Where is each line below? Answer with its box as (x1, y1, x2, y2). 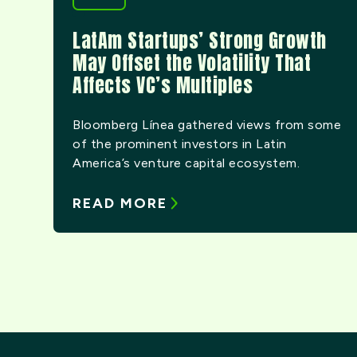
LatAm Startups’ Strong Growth (73, 25, 327, 55)
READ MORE (73, 194, 168, 212)
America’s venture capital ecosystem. (73, 155, 300, 171)
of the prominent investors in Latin (73, 135, 287, 151)
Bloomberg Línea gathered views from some (73, 116, 342, 132)
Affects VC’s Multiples (73, 70, 253, 100)
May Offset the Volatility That (73, 48, 312, 77)
